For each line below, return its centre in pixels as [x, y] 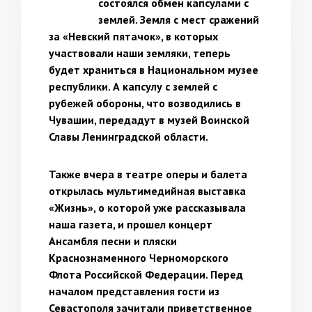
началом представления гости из [134, 291]
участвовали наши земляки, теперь [140, 53]
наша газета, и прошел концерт [131, 224]
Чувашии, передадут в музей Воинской [149, 119]
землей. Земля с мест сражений [179, 19]
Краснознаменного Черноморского [139, 257]
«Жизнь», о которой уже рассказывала [147, 207]
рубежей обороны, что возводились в [145, 103]
